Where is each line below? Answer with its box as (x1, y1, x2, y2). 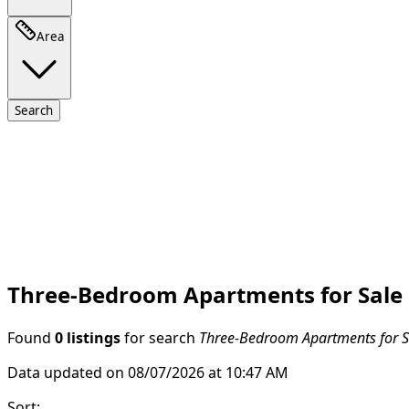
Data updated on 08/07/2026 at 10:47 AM (7, 364, 288, 380)
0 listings (55, 330, 121, 345)
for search (121, 330, 199, 345)
